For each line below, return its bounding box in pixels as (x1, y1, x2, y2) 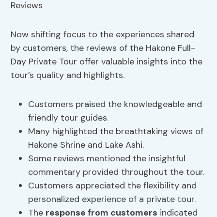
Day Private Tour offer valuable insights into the (11, 56, 203, 68)
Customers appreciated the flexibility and (28, 180, 197, 192)
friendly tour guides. (28, 112, 109, 124)
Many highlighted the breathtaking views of (28, 125, 204, 138)
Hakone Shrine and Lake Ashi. (28, 139, 144, 151)
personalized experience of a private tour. (28, 193, 196, 205)
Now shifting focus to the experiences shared (11, 29, 195, 41)
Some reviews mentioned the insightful (28, 153, 186, 165)
